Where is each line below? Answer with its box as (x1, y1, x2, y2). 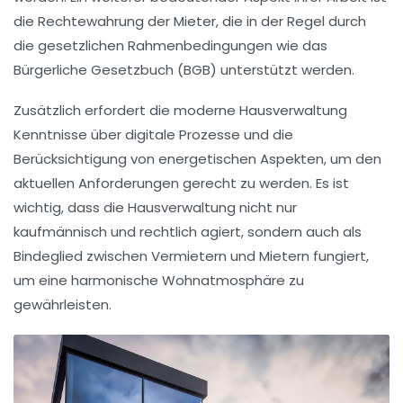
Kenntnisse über (13, 124, 125, 144)
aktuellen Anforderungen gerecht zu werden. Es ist (13, 173, 349, 193)
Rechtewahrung (38, 11, 144, 31)
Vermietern (151, 246, 227, 265)
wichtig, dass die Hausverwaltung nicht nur (13, 197, 297, 217)
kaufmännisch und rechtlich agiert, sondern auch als (13, 221, 362, 241)
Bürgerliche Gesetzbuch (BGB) (13, 59, 217, 79)
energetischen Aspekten (158, 148, 324, 168)
